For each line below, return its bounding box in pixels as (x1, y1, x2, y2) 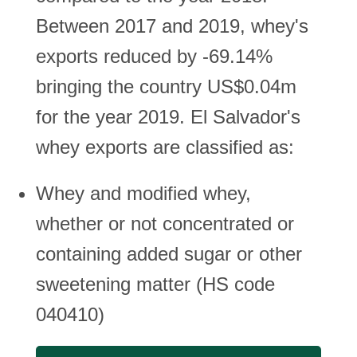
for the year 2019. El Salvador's (36, 106, 300, 127)
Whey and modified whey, (36, 182, 251, 204)
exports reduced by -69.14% (36, 45, 273, 67)
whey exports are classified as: (36, 136, 294, 158)
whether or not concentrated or (36, 213, 294, 234)
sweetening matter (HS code (36, 273, 275, 295)
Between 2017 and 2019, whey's (36, 15, 308, 37)
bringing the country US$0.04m (36, 76, 296, 97)
